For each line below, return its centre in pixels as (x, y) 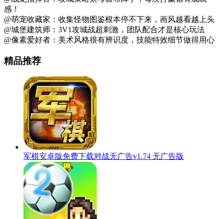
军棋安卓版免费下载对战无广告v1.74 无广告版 (104, 156)
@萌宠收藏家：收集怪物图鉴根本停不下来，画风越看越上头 (109, 19)
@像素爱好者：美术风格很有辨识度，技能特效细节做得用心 (109, 40)
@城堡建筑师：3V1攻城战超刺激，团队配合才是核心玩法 (104, 29)
